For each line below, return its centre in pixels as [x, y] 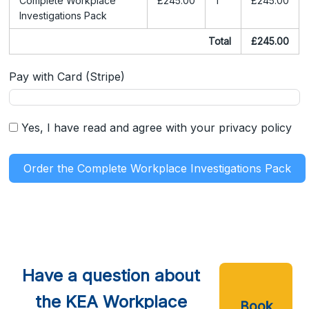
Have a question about [111, 275]
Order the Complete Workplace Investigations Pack [158, 168]
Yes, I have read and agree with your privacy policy [157, 127]
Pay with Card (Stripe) [67, 76]
